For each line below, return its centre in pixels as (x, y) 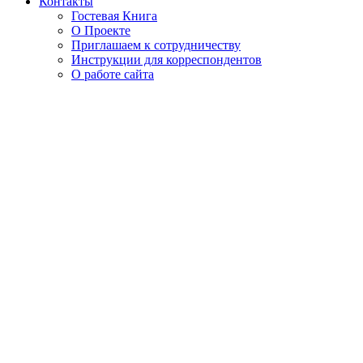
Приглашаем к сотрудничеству (156, 45)
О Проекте (101, 30)
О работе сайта (113, 74)
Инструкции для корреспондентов (167, 59)
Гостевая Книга (114, 15)
